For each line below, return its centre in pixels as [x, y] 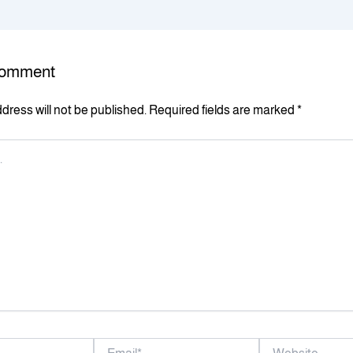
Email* [108, 345]
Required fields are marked [223, 110]
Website [279, 345]
